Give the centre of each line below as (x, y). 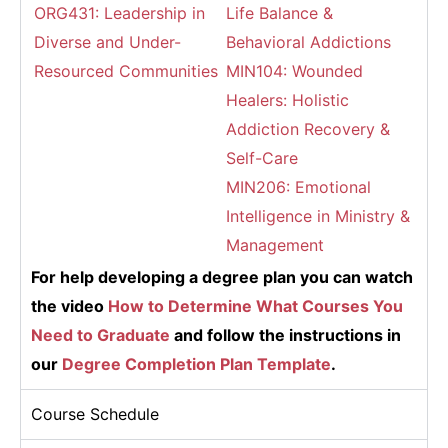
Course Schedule (95, 414)
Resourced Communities (126, 71)
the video (67, 306)
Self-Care (262, 158)
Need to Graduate (100, 335)
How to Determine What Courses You (253, 306)
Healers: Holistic (287, 100)
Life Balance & (279, 13)
